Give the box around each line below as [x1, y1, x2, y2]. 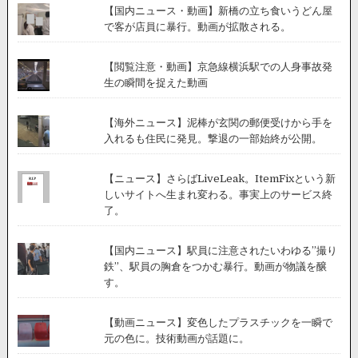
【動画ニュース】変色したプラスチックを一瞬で [103, 316, 332, 328]
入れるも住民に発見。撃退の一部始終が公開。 [103, 132, 322, 145]
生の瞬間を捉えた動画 [103, 76, 208, 89]
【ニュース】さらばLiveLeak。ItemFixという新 [103, 172, 336, 185]
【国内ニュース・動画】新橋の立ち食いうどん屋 [103, 4, 332, 17]
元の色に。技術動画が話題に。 [103, 332, 249, 344]
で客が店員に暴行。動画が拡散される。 [103, 20, 291, 33]
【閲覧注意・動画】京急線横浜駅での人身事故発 [103, 60, 332, 73]
